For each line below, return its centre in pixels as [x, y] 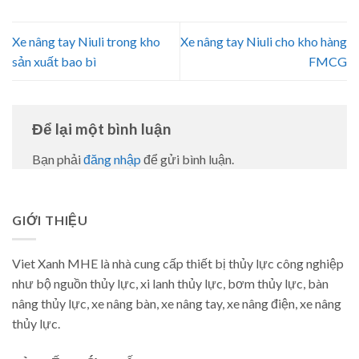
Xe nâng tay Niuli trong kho [86, 42]
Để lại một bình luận [103, 129]
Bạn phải [58, 159]
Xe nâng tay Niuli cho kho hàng [264, 42]
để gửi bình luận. [188, 159]
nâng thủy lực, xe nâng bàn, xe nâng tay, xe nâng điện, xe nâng [177, 304]
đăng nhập [112, 159]
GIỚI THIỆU [50, 220]
